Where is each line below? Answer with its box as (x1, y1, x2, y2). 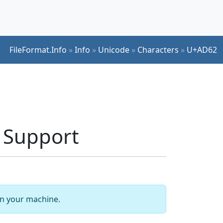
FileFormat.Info (9, 44, 67, 55)
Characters (137, 44, 179, 55)
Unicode (98, 44, 129, 55)
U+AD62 (187, 44, 217, 55)
